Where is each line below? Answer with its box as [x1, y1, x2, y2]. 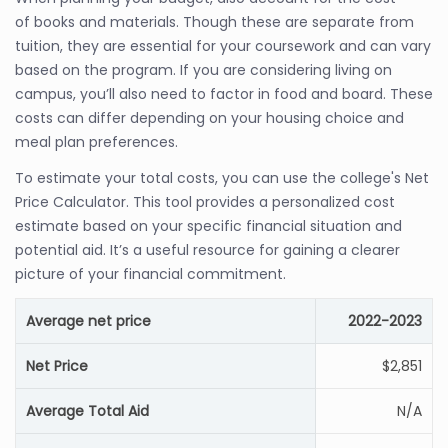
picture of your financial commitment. [15, 264, 286, 284]
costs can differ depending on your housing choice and [15, 108, 404, 128]
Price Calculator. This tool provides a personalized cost [15, 192, 395, 212]
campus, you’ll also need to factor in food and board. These [15, 84, 433, 104]
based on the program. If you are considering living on [15, 60, 392, 80]
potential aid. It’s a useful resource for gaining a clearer [15, 240, 400, 260]
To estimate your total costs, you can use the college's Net [15, 168, 429, 188]
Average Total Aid [26, 401, 149, 421]
